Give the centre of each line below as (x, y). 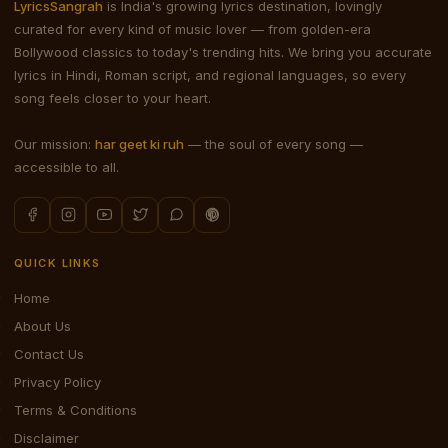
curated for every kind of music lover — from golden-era (192, 28)
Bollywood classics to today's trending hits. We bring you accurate (223, 51)
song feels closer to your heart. (112, 97)
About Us (42, 325)
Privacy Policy (57, 381)
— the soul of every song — (273, 143)
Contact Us (49, 353)
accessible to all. (66, 166)
